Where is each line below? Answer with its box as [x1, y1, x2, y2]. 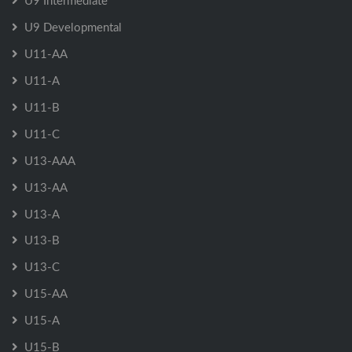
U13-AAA [24, 152, 75, 169]
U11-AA [24, 46, 68, 62]
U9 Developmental [24, 19, 122, 35]
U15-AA [24, 285, 68, 302]
